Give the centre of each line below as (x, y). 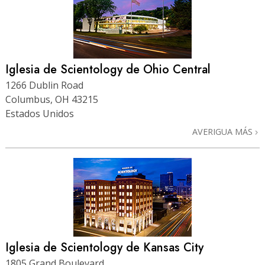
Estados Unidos (40, 114)
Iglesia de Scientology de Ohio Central (108, 70)
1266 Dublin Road (44, 85)
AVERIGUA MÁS (224, 132)
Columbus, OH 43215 (52, 100)
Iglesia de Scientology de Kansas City (104, 248)
